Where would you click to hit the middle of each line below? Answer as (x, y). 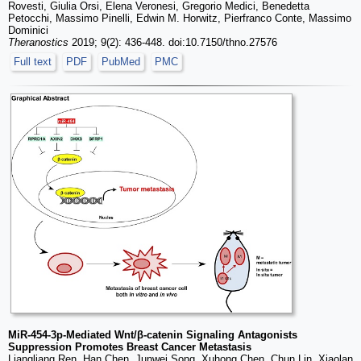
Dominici (28, 30)
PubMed (121, 61)
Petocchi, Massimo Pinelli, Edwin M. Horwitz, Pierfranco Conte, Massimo (180, 18)
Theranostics (38, 42)
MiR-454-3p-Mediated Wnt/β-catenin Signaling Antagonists (153, 334)
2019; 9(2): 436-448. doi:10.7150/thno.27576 (173, 42)
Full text (33, 61)
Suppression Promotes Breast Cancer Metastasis (130, 346)
